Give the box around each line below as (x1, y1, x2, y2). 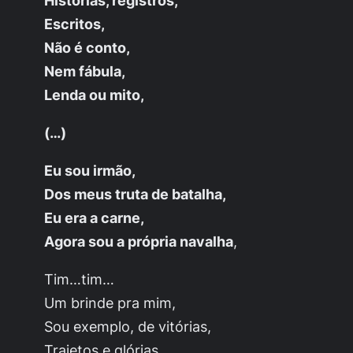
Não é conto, (44, 38, 130, 56)
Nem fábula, (44, 61, 125, 80)
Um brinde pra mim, (44, 293, 176, 311)
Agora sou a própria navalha (44, 232, 233, 250)
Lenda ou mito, (44, 85, 144, 103)
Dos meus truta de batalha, (44, 184, 226, 203)
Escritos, (44, 14, 105, 32)
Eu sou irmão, (44, 161, 136, 179)
